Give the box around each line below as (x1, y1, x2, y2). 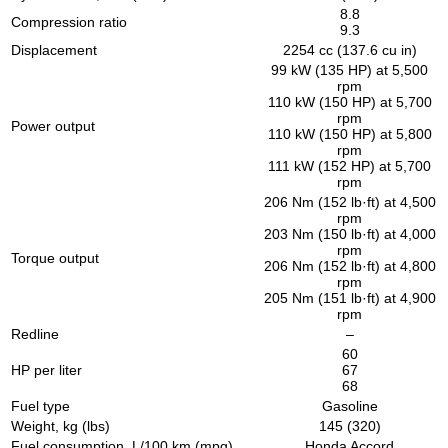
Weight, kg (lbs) (11, 417, 110, 434)
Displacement (11, 41, 97, 58)
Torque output (11, 249, 99, 266)
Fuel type (11, 397, 70, 414)
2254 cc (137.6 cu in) (282, 41, 417, 58)
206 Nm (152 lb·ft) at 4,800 (263, 257, 436, 274)
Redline (11, 325, 59, 342)
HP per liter (11, 361, 82, 378)
